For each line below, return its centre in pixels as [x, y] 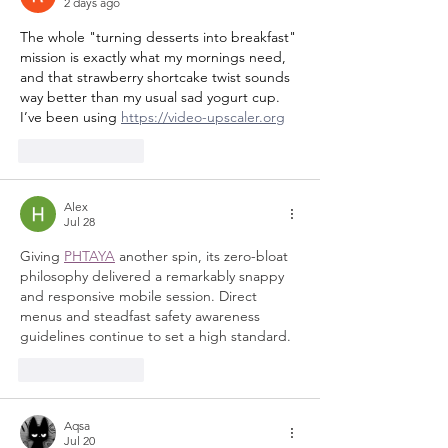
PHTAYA [89, 255]
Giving [42, 255]
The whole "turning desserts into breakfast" [160, 36]
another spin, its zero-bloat [203, 255]
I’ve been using [70, 116]
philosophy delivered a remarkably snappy [154, 275]
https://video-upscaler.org [203, 116]
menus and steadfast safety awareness [142, 315]
